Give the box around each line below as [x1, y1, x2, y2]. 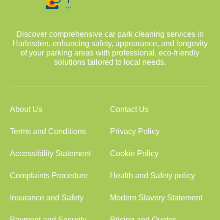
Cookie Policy [110, 149, 159, 158]
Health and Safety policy [110, 171, 195, 180]
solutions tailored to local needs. [54, 58, 166, 66]
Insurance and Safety [10, 193, 83, 202]
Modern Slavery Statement [110, 193, 202, 202]
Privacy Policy [110, 127, 160, 136]
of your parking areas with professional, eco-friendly [21, 49, 199, 57]
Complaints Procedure [10, 171, 88, 180]
